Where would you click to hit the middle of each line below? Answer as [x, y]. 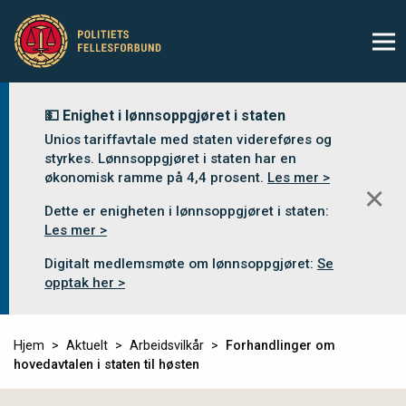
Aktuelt [87, 346]
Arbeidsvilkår [167, 346]
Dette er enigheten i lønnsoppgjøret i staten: [187, 211]
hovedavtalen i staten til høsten [106, 365]
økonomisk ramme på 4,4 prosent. [156, 178]
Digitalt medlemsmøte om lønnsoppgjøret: [181, 264]
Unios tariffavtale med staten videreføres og [188, 140]
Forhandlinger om [280, 346]
